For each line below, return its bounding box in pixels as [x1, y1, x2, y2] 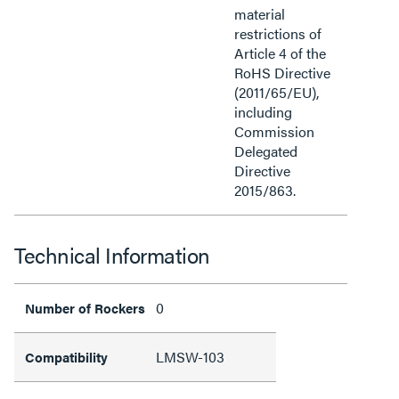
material [234, 4, 285, 24]
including [234, 102, 292, 122]
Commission [234, 121, 314, 142]
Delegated [234, 141, 297, 161]
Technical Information [14, 240, 210, 270]
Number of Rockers [25, 298, 145, 317]
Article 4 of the [234, 43, 326, 63]
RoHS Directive [234, 62, 330, 83]
